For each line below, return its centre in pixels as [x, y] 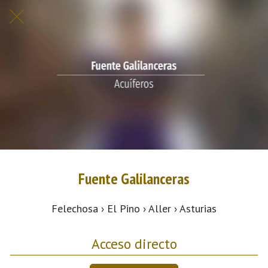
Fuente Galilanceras [134, 179]
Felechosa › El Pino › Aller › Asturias [134, 208]
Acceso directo [134, 243]
